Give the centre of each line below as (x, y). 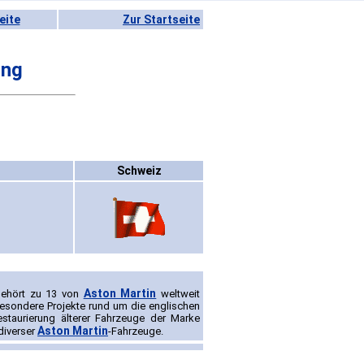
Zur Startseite (161, 19)
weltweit (178, 294)
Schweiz (139, 171)
